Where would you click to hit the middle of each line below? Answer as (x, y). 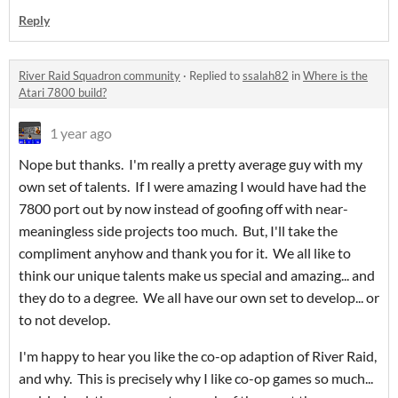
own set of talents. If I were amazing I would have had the (192, 187)
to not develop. (64, 320)
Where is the (335, 76)
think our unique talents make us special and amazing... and (197, 275)
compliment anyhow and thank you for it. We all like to (185, 253)
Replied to (216, 76)
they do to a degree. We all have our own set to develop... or (199, 298)
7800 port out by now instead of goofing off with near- (183, 209)
